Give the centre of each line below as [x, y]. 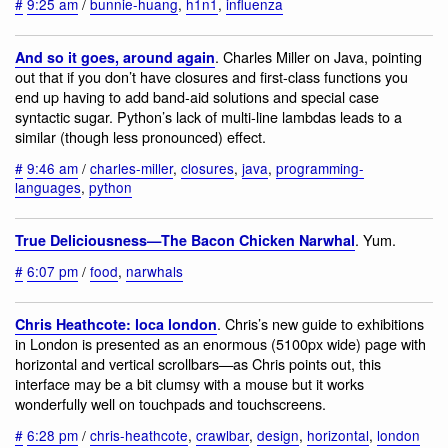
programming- [320, 167]
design [278, 434]
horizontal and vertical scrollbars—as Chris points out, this [198, 364]
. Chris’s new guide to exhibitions [320, 324]
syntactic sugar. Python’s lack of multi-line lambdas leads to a [208, 117]
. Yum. [375, 240]
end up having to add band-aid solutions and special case [197, 97]
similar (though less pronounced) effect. [140, 137]
